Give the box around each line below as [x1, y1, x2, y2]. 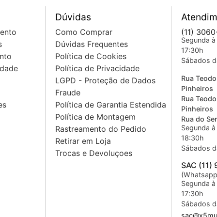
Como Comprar [55, 27, 112, 37]
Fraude [55, 88, 80, 98]
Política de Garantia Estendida [55, 100, 166, 110]
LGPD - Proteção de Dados [55, 76, 155, 86]
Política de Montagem [55, 112, 136, 122]
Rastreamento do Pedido [55, 124, 146, 134]
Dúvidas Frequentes [55, 39, 128, 49]
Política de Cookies [55, 51, 126, 62]
